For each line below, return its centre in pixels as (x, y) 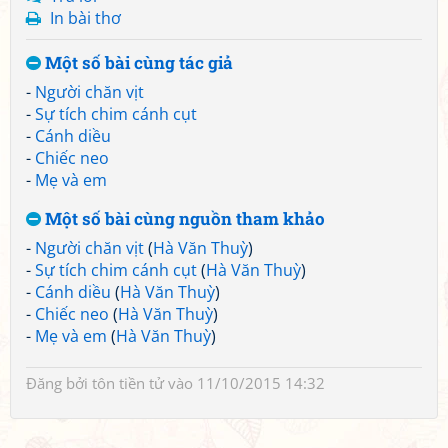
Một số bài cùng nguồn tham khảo (183, 218)
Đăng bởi (59, 383)
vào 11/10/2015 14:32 (244, 383)
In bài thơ (85, 18)
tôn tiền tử (128, 383)
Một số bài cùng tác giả (137, 62)
